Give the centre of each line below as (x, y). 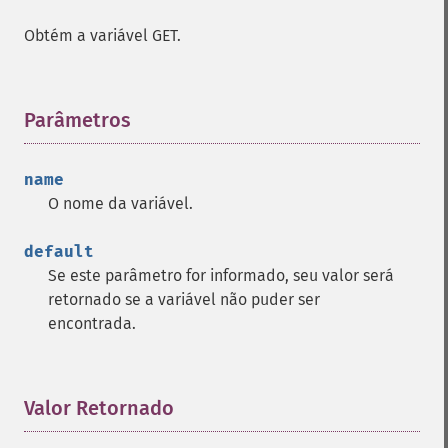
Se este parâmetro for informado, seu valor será (221, 275)
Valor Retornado (99, 408)
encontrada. (92, 323)
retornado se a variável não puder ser (184, 299)
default (59, 251)
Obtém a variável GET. (102, 35)
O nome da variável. (120, 203)
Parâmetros (77, 120)
